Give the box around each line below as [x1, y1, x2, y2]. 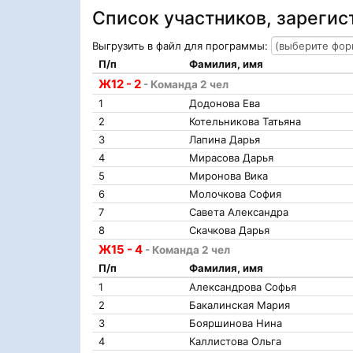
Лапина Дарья [189, 133, 260, 146]
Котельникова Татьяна [189, 115, 301, 128]
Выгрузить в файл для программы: [92, 39, 271, 52]
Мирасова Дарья [189, 151, 273, 164]
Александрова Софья [189, 281, 296, 293]
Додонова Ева [189, 97, 260, 110]
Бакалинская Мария [189, 299, 290, 311]
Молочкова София [189, 188, 281, 200]
